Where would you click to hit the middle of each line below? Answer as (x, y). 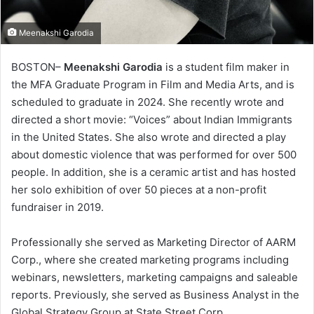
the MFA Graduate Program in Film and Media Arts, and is (153, 85)
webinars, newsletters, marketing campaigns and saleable (155, 278)
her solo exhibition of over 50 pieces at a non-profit (139, 190)
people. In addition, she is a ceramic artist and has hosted (153, 172)
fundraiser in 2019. (57, 207)
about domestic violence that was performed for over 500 (154, 155)
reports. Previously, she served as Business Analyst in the (155, 295)
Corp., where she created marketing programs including (150, 260)
